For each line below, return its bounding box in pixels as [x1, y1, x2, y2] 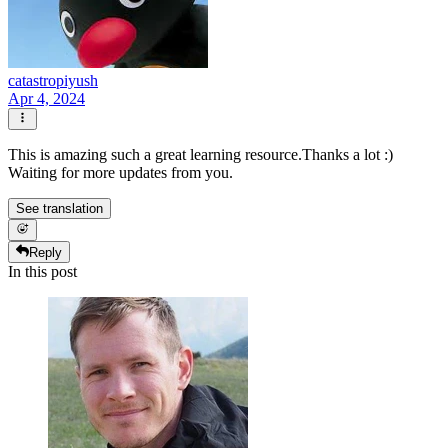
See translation [16, 200, 103, 216]
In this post [8, 263, 77, 281]
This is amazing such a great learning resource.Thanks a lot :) [8, 145, 393, 163]
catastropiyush [8, 71, 98, 89]
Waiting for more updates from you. [8, 163, 233, 181]
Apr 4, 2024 [8, 89, 85, 107]
